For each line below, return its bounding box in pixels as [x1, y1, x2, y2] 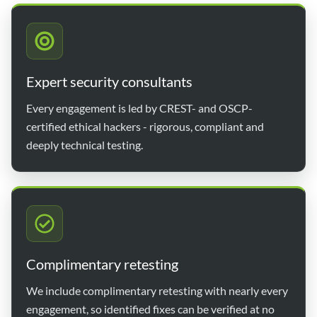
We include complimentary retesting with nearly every [26, 283, 288, 297]
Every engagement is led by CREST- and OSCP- [26, 100, 253, 115]
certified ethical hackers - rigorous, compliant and [26, 119, 264, 133]
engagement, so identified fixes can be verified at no [26, 301, 275, 316]
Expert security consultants [26, 72, 192, 90]
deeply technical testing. [26, 137, 143, 151]
